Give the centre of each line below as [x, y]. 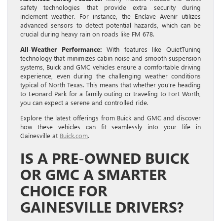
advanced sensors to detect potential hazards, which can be [110, 25]
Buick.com [74, 136]
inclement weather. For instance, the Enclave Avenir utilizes [110, 16]
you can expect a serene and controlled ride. [84, 103]
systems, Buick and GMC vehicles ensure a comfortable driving [110, 67]
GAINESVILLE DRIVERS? [102, 207]
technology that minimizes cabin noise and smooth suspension [110, 58]
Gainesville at [40, 136]
